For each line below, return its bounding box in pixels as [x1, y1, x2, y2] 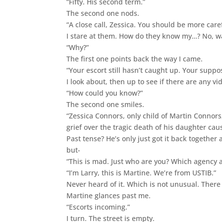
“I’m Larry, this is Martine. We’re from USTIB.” [66, 167, 217, 177]
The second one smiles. [66, 99, 145, 109]
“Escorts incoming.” [66, 202, 130, 212]
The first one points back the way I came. [66, 54, 203, 63]
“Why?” [66, 42, 89, 52]
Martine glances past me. [66, 190, 151, 200]
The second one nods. [66, 8, 140, 18]
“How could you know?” [66, 88, 143, 98]
